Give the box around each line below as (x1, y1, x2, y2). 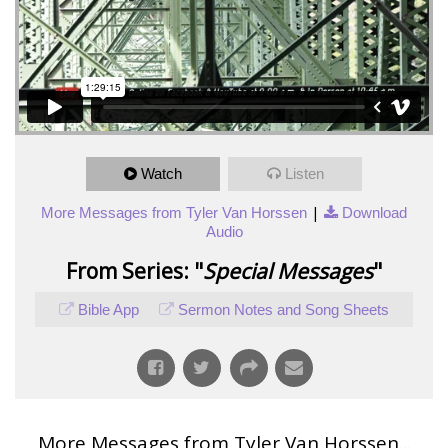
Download (342, 203, 407, 221)
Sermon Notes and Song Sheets (178, 300, 389, 318)
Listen (284, 164, 324, 182)
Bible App (78, 300, 139, 318)
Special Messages (203, 256, 373, 285)
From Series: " (66, 256, 203, 285)
